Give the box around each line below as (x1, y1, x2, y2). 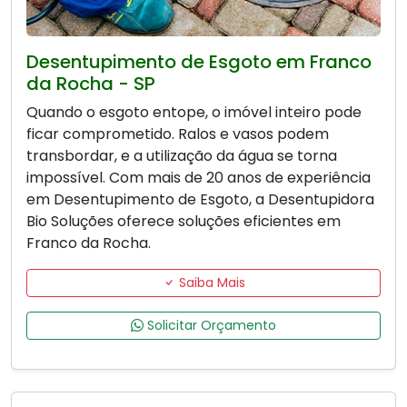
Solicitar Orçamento (144, 316, 276, 335)
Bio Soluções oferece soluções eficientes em (26, 211, 341, 233)
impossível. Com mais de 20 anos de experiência (26, 167, 371, 189)
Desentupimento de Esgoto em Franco (26, 49, 372, 75)
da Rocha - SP (26, 71, 155, 97)
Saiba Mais (174, 273, 245, 293)
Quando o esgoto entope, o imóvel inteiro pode (26, 102, 362, 124)
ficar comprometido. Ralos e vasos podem (26, 124, 329, 145)
